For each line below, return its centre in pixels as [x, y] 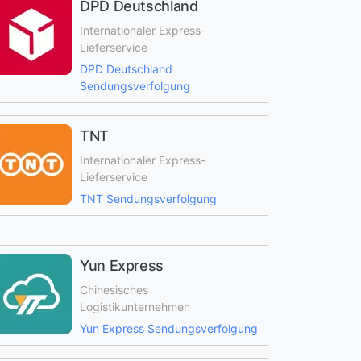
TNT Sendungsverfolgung [148, 199]
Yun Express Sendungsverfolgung [168, 328]
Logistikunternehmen [135, 307]
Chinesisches [114, 290]
